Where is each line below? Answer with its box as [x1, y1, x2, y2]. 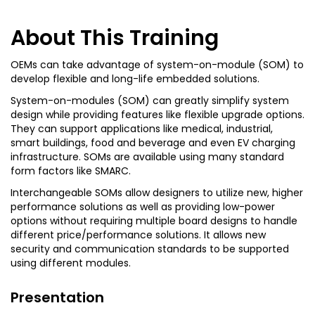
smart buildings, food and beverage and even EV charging [11, 136, 295, 150]
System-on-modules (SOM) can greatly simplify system [11, 94, 289, 108]
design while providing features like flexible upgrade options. [11, 108, 304, 122]
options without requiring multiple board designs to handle [11, 214, 297, 229]
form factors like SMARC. [11, 164, 131, 179]
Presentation [11, 288, 104, 308]
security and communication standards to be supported [11, 242, 289, 257]
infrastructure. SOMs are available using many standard [11, 150, 284, 165]
